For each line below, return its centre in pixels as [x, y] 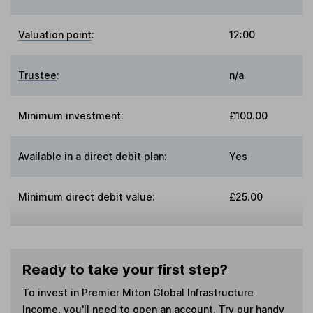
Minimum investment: [71, 116]
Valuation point [55, 35]
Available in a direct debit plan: [93, 156]
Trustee [38, 75]
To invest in [52, 293]
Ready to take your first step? [125, 270]
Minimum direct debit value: [87, 197]
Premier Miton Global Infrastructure [167, 293]
